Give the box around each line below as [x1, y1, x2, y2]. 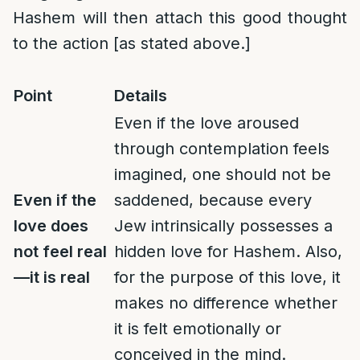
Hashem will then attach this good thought [13, 8, 347, 27]
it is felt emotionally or [114, 319, 281, 338]
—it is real [14, 268, 90, 287]
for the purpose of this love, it [114, 268, 341, 287]
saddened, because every [114, 190, 312, 210]
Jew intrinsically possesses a [114, 216, 333, 235]
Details [114, 86, 167, 105]
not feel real [14, 242, 107, 261]
